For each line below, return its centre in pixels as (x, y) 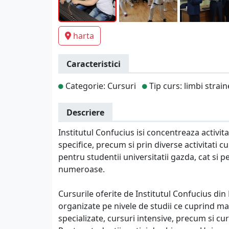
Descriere (85, 112)
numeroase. (82, 169)
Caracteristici (94, 64)
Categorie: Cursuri (100, 86)
